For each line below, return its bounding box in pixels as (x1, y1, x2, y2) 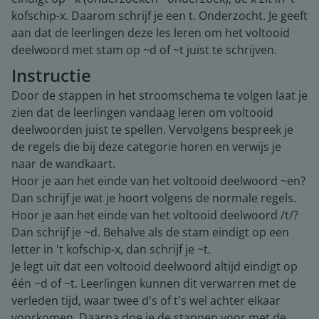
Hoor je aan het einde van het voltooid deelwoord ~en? (11, 173, 305, 189)
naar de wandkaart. (11, 156, 115, 172)
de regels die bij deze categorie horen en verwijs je (11, 139, 281, 155)
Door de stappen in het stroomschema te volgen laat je (11, 88, 308, 103)
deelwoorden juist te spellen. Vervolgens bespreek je (11, 122, 293, 137)
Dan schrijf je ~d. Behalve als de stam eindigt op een (11, 224, 289, 240)
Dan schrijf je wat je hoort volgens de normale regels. (11, 190, 296, 206)
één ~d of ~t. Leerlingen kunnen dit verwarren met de (11, 276, 296, 291)
